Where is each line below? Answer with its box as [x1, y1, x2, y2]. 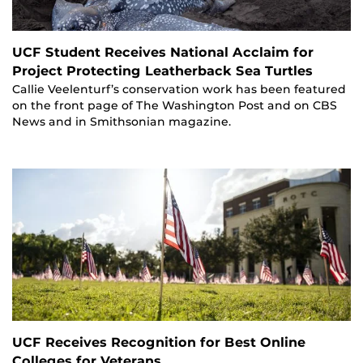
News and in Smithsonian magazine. [12, 114, 231, 128]
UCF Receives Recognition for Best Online [12, 335, 305, 351]
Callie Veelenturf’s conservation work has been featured [12, 82, 346, 96]
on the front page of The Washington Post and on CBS [12, 98, 337, 112]
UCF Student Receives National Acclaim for [12, 44, 314, 60]
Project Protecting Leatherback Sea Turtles [12, 62, 313, 79]
